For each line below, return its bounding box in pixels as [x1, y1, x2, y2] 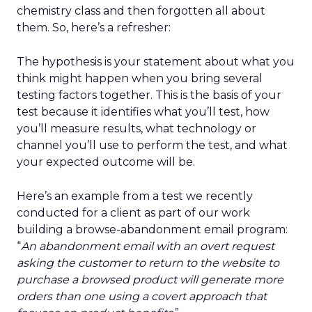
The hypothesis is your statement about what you [17, 55, 295, 68]
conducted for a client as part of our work [17, 206, 250, 219]
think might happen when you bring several [17, 72, 263, 85]
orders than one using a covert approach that [17, 290, 267, 303]
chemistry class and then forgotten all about [17, 4, 265, 17]
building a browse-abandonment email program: [17, 223, 288, 236]
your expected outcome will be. [17, 155, 195, 169]
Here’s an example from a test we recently [17, 189, 253, 203]
